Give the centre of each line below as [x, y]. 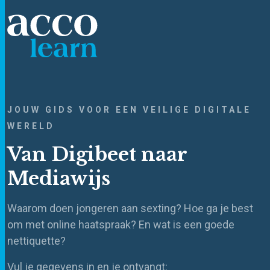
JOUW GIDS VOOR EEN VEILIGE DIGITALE [129, 109]
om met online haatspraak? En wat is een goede [121, 224]
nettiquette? [36, 240]
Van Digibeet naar [97, 155]
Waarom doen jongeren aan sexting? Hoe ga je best [130, 208]
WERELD [31, 126]
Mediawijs [59, 179]
